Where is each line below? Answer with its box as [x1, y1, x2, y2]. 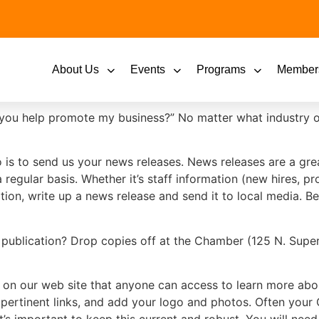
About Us [51, 63, 99, 75]
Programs [196, 63, 246, 75]
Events [130, 63, 165, 75]
